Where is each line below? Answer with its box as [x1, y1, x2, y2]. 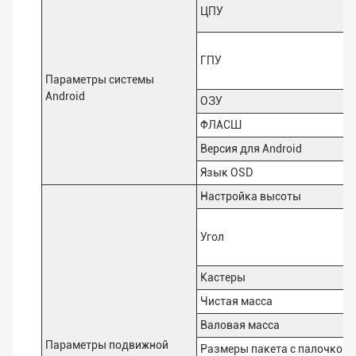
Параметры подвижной [45, 339, 168, 352]
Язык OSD [200, 166, 253, 180]
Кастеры [200, 271, 246, 284]
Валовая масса [200, 319, 280, 332]
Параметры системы [45, 73, 154, 87]
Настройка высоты [200, 190, 301, 203]
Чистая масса [200, 295, 273, 308]
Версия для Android [200, 142, 302, 156]
